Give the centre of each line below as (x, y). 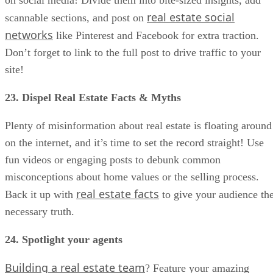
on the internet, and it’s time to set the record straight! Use (134, 142)
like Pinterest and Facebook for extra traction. (156, 35)
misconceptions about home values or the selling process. (132, 176)
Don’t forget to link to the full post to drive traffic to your (133, 52)
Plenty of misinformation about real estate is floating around (138, 125)
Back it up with (41, 194)
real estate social (191, 17)
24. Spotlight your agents (64, 239)
